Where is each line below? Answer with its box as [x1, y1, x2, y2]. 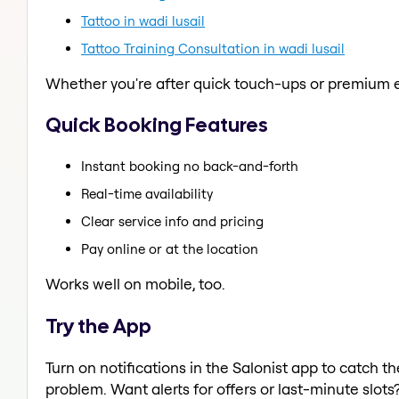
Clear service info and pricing [81, 212, 264, 230]
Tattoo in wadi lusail [81, 12, 205, 29]
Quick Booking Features [45, 111, 268, 139]
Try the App [45, 312, 151, 339]
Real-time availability [81, 184, 213, 202]
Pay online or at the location [81, 240, 258, 257]
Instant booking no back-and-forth [81, 157, 298, 175]
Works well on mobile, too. [45, 273, 225, 293]
